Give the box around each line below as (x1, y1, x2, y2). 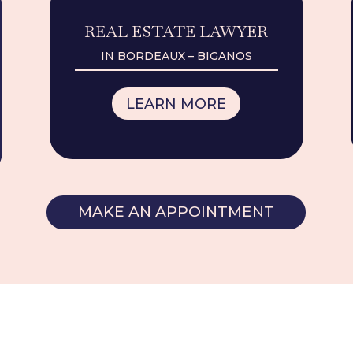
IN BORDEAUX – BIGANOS (100, 49, 252, 64)
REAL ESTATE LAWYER (84, 21, 269, 43)
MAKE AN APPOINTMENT (78, 203, 275, 221)
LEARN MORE (126, 95, 227, 113)
